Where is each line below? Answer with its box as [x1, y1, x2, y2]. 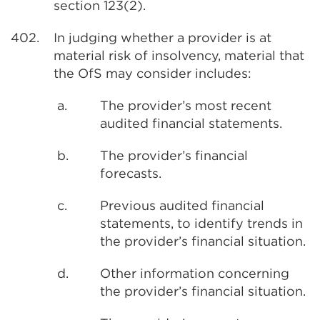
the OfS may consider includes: [54, 66, 251, 81]
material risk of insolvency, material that [54, 48, 304, 63]
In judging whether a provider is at [54, 30, 271, 45]
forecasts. [100, 166, 161, 181]
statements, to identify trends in [100, 216, 303, 231]
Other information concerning [100, 266, 289, 281]
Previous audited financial [100, 198, 264, 213]
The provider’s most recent [100, 98, 271, 113]
